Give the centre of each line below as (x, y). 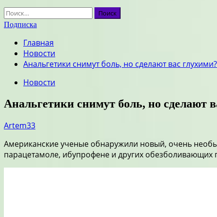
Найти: (16, 12)
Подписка (20, 24)
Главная (39, 43)
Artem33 (20, 125)
